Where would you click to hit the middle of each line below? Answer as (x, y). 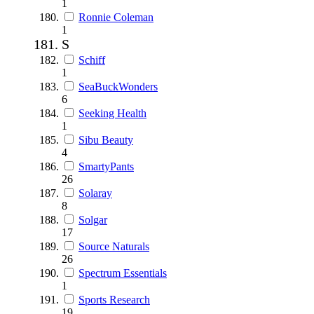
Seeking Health (112, 113)
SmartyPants (106, 166)
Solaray (95, 193)
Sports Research (114, 299)
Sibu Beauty (106, 139)
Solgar (93, 219)
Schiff (92, 60)
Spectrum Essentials (123, 273)
